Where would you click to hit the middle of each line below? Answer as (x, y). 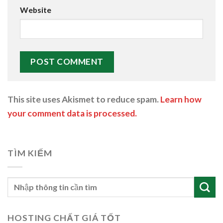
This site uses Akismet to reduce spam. (84, 99)
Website (36, 9)
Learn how (181, 99)
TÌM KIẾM (30, 153)
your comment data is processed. (72, 113)
